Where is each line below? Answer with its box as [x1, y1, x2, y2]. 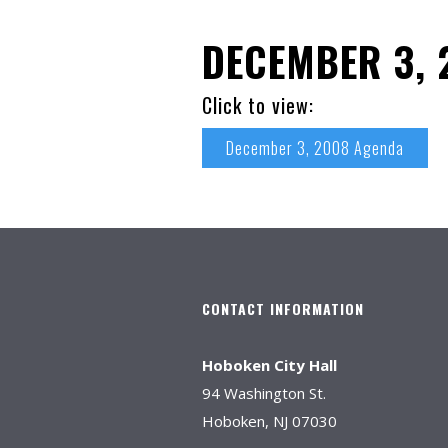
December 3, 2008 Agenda [226, 136, 404, 160]
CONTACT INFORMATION [202, 298, 364, 319]
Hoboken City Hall [202, 355, 337, 375]
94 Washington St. [202, 383, 326, 403]
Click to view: [202, 90, 314, 120]
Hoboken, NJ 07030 [202, 411, 337, 431]
